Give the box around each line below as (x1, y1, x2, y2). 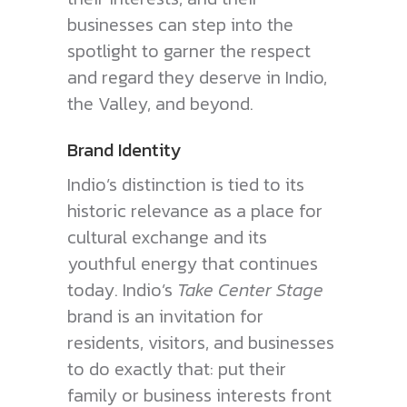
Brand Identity (67, 136, 181, 164)
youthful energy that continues (67, 250, 318, 278)
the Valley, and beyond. (67, 90, 253, 118)
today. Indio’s (67, 276, 177, 304)
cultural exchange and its (67, 223, 267, 252)
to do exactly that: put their (67, 355, 286, 383)
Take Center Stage (177, 276, 323, 304)
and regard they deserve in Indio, (67, 64, 327, 92)
